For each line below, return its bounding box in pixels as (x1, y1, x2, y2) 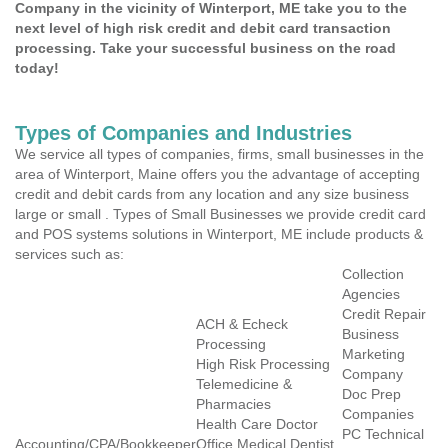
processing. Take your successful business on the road (15, 40, 396, 56)
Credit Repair (342, 306, 426, 322)
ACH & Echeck (196, 316, 288, 332)
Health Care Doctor (196, 416, 318, 432)
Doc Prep (342, 386, 401, 402)
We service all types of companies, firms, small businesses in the (15, 146, 424, 162)
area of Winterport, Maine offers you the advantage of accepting (15, 166, 420, 182)
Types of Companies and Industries (15, 122, 352, 144)
